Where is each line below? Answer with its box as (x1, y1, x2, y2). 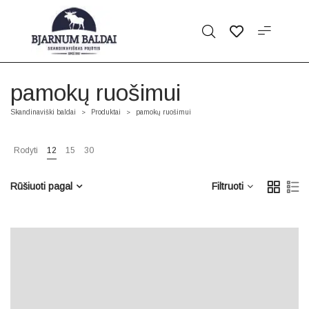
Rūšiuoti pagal (10, 181, 72, 192)
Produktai (91, 108, 121, 116)
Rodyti (14, 146, 38, 155)
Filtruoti (212, 181, 243, 192)
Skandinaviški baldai (10, 108, 76, 116)
